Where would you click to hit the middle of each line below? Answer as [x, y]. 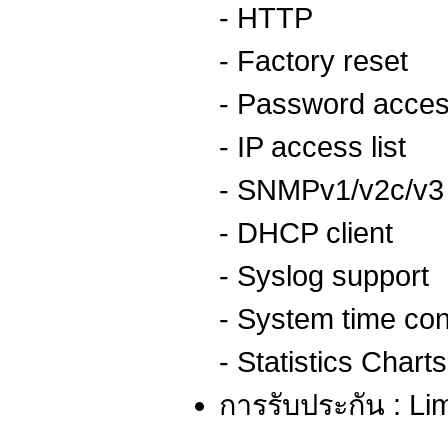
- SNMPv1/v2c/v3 [331, 190]
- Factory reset [313, 61]
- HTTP [266, 18]
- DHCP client [306, 233]
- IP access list [312, 147]
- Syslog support [324, 276]
